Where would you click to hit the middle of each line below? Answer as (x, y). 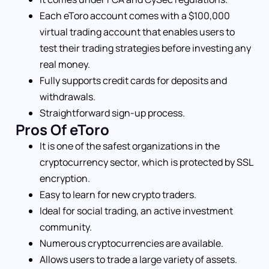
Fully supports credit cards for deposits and (133, 81)
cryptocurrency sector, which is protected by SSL (146, 162)
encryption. (65, 179)
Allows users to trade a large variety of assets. (138, 260)
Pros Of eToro (62, 130)
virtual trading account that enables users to (137, 32)
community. (66, 227)
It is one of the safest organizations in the (130, 146)
